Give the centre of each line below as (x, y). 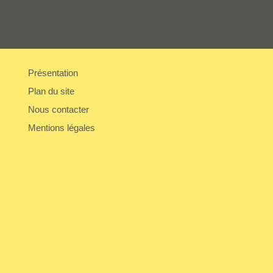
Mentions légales (62, 128)
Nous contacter (58, 110)
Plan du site (51, 91)
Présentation (53, 73)
